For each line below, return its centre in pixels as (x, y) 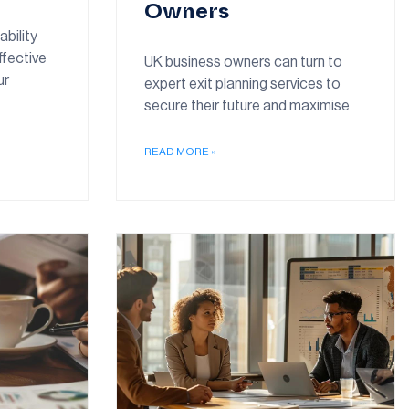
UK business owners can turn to (243, 63)
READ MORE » (180, 152)
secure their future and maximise (247, 106)
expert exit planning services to (242, 84)
